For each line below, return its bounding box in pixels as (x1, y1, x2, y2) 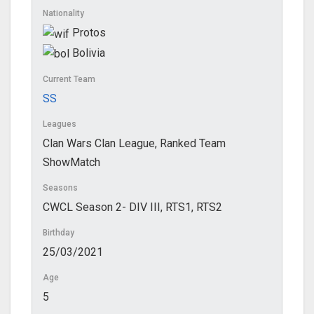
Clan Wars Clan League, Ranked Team (43, 136, 226, 150)
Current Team (43, 74, 95, 84)
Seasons (43, 182, 78, 193)
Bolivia (69, 46, 105, 60)
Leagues (43, 118, 76, 129)
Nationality (43, 8, 84, 19)
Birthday (43, 227, 74, 238)
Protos (69, 26, 106, 40)
